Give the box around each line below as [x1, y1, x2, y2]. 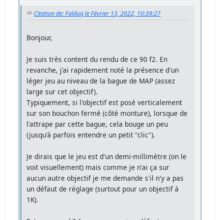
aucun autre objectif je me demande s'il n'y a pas [27, 173, 184, 183]
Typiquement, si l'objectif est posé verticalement [27, 97, 183, 107]
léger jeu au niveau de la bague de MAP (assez [27, 76, 175, 85]
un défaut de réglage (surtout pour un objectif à [27, 184, 179, 193]
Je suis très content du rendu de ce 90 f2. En [27, 54, 168, 64]
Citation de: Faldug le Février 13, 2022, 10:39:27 [34, 9, 161, 18]
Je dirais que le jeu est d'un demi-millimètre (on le [27, 151, 187, 161]
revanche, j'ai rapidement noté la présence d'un [27, 65, 179, 75]
